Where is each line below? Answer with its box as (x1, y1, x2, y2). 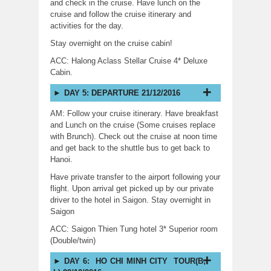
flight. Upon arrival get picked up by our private (50, 183, 214, 193)
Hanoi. (50, 154, 73, 164)
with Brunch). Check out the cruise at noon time (50, 131, 217, 141)
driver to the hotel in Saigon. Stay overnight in (50, 195, 211, 204)
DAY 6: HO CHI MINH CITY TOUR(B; (64, 256, 206, 266)
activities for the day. (50, 21, 123, 30)
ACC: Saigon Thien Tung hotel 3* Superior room (50, 224, 218, 233)
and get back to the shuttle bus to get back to (50, 143, 210, 152)
